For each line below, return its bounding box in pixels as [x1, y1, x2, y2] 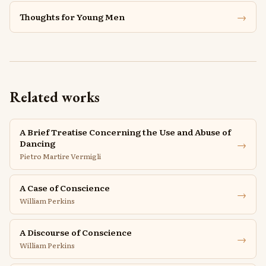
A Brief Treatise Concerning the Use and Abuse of [20, 126, 231, 138]
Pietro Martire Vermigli [20, 151, 101, 161]
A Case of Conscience [20, 182, 110, 194]
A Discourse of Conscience [20, 226, 132, 238]
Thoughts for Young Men [20, 11, 125, 23]
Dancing [20, 137, 55, 149]
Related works [9, 88, 100, 106]
